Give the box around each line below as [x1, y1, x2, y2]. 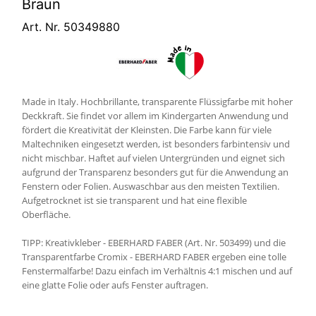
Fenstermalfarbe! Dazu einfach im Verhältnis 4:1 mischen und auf [22, 265, 292, 277]
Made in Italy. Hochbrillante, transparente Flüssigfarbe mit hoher [22, 95, 293, 108]
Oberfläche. [22, 208, 71, 221]
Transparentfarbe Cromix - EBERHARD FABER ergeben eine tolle [22, 250, 286, 263]
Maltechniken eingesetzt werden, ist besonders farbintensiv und [22, 138, 290, 150]
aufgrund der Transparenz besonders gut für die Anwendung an [22, 166, 288, 178]
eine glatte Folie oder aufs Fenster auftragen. [22, 279, 208, 291]
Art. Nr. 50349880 [22, 20, 120, 34]
